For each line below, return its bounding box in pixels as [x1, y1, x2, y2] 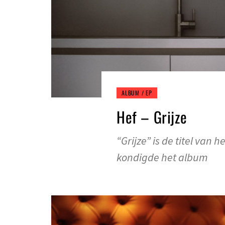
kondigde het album [117, 150, 208, 165]
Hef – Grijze [117, 105, 187, 129]
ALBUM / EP [122, 88, 152, 97]
